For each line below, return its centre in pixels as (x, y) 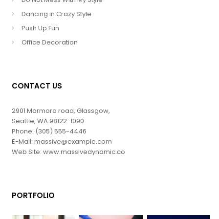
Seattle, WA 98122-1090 (48, 121)
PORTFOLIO (33, 195)
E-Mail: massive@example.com (62, 142)
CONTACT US (37, 86)
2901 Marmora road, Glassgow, (61, 111)
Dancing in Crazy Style (56, 14)
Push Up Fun (40, 28)
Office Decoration (49, 42)
